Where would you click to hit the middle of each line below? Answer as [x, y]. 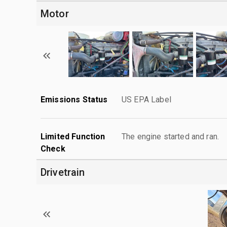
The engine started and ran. [171, 136]
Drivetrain [63, 172]
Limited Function [73, 136]
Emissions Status [74, 99]
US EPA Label [146, 99]
